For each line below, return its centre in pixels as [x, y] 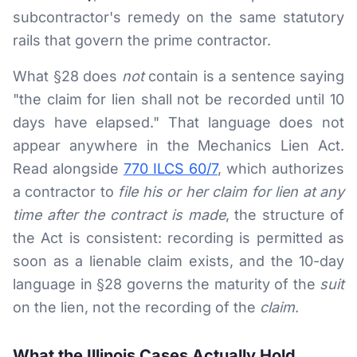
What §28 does [67, 76]
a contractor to [66, 192]
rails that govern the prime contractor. [142, 40]
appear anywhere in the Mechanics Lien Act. [178, 145]
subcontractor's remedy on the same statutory [178, 17]
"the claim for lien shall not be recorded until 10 [178, 99]
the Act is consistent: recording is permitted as [178, 238]
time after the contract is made [119, 215]
